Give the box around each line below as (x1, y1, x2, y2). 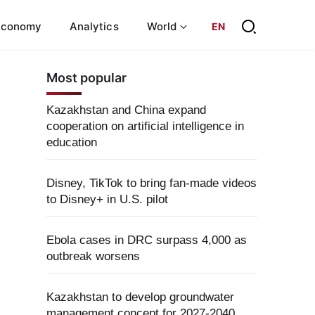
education (46, 136, 97, 149)
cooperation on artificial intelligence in (46, 120, 244, 133)
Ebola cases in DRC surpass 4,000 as (46, 233, 247, 247)
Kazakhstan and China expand (46, 103, 206, 117)
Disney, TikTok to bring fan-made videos (46, 176, 257, 190)
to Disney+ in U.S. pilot (46, 193, 168, 206)
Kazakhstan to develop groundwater (46, 290, 234, 304)
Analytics (70, 19, 119, 33)
